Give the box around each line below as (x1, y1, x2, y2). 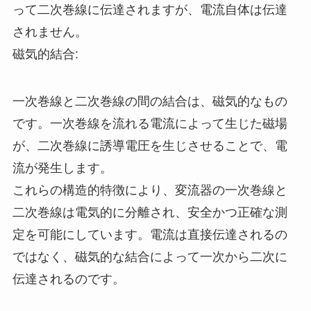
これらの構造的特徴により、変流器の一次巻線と (12, 183, 287, 198)
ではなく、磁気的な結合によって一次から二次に (12, 250, 287, 264)
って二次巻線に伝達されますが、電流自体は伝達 (12, 3, 287, 17)
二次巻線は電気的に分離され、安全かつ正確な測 (12, 205, 287, 220)
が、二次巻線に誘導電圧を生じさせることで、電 (12, 139, 287, 153)
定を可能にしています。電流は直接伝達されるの (12, 228, 287, 242)
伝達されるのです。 (12, 272, 125, 287)
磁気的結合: (12, 47, 78, 62)
